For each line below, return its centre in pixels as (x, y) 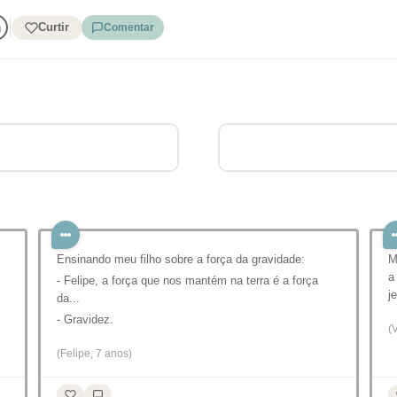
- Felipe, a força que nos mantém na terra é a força (187, 280)
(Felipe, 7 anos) (94, 354)
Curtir (53, 27)
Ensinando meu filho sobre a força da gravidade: (181, 259)
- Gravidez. (85, 319)
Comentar (128, 27)
